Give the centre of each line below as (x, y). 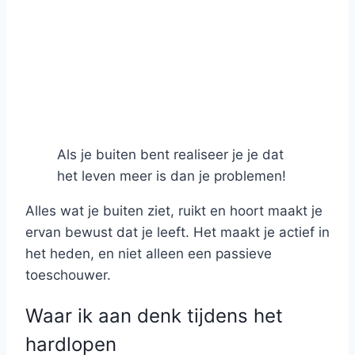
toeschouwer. (68, 275)
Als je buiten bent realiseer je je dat (170, 155)
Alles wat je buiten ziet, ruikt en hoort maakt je (174, 211)
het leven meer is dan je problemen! (172, 176)
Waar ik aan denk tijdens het (154, 316)
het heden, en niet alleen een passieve (149, 254)
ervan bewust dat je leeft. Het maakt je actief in (177, 233)
